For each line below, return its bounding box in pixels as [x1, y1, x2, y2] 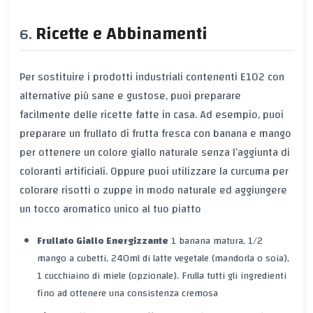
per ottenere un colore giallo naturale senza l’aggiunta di [20, 143, 290, 163]
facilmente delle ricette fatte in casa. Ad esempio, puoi [20, 105, 284, 125]
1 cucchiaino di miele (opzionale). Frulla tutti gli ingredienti [36, 266, 286, 285]
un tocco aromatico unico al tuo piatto [20, 199, 201, 219]
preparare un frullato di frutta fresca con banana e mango [20, 124, 291, 144]
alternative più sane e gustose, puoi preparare [20, 86, 241, 106]
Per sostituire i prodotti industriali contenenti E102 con [20, 67, 284, 87]
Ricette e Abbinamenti [36, 18, 208, 50]
